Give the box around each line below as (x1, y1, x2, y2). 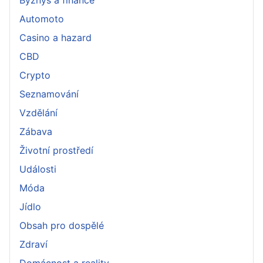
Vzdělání (19, 106, 58, 119)
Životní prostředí (19, 144, 93, 156)
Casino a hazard (19, 31, 92, 43)
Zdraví (19, 238, 48, 250)
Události (19, 163, 56, 175)
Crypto (19, 69, 50, 81)
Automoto (19, 12, 64, 25)
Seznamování (19, 87, 79, 100)
